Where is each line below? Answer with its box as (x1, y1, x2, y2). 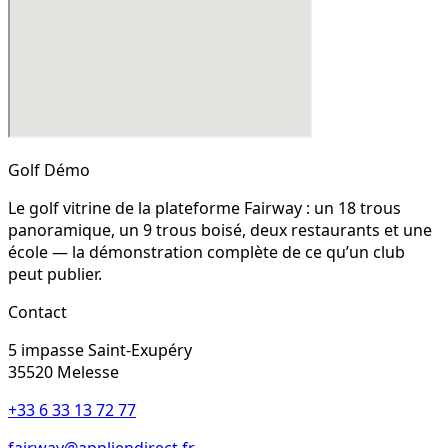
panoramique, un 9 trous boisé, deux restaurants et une (8, 218, 432, 241)
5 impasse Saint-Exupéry (8, 338, 192, 361)
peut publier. (8, 262, 102, 285)
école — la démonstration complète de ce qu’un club (8, 240, 405, 263)
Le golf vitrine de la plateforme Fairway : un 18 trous (8, 196, 401, 219)
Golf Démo (8, 158, 90, 181)
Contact (8, 300, 67, 323)
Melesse (57, 360, 119, 383)
